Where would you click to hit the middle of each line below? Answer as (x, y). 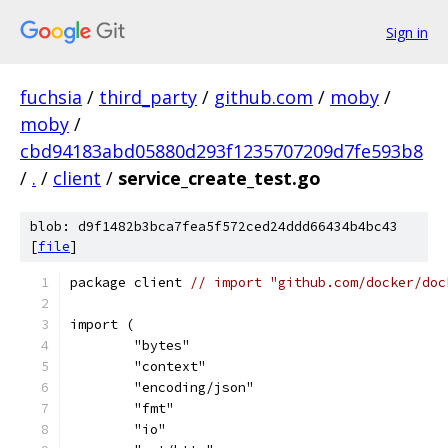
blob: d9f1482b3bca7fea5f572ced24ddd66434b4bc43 (214, 226)
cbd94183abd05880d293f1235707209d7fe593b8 (221, 151)
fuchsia (51, 97)
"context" (170, 366)
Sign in (407, 32)
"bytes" (162, 345)
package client (130, 282)
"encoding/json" (194, 387)
